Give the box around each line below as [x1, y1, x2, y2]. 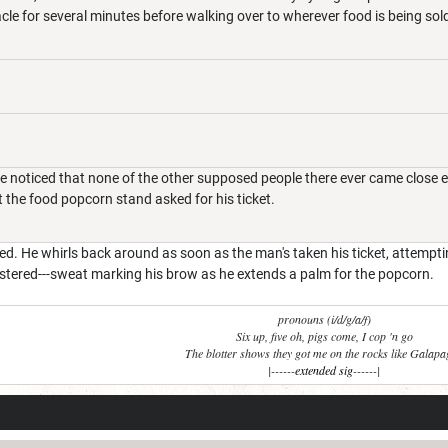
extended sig [295, 362, 353, 378]
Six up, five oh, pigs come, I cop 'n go [235, 328, 413, 344]
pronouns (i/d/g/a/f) [277, 311, 371, 327]
